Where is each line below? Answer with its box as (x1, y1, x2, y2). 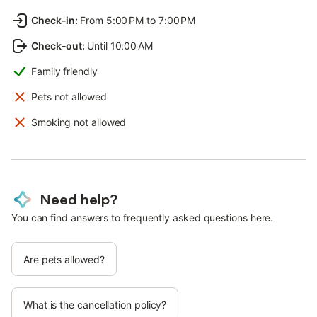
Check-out (31, 39, 83, 52)
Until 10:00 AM (87, 39, 153, 52)
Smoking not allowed (31, 115, 127, 128)
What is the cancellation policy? (23, 298, 167, 311)
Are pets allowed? (23, 253, 105, 265)
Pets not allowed (31, 90, 107, 103)
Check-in (31, 13, 76, 26)
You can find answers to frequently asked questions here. (11, 211, 274, 224)
